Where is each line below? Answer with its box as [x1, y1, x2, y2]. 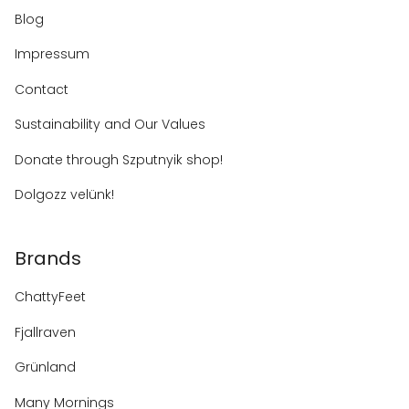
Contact [15, 79, 68, 99]
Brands [15, 246, 81, 272]
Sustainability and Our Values [15, 115, 205, 134]
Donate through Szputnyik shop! [15, 150, 223, 169]
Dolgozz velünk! [15, 185, 114, 204]
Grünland [15, 358, 76, 377]
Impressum [15, 45, 89, 64]
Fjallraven [15, 322, 76, 341]
